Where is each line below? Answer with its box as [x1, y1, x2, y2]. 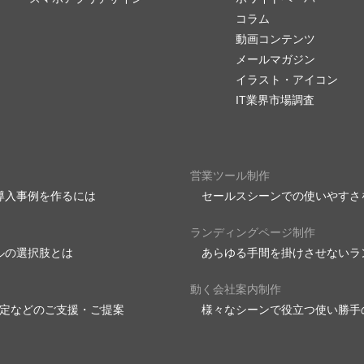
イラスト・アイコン [236, 73, 338, 86]
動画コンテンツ [236, 32, 315, 45]
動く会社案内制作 [190, 283, 281, 296]
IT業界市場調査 [236, 93, 314, 106]
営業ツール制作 [190, 169, 270, 182]
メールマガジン [236, 53, 315, 66]
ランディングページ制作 [190, 226, 315, 239]
